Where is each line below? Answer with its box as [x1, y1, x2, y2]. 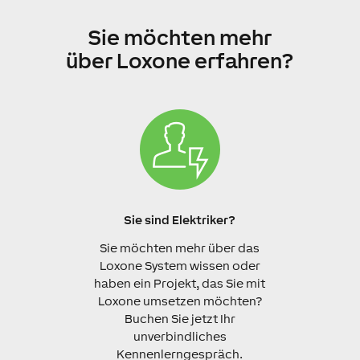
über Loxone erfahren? [66, 47, 294, 73]
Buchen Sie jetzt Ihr [124, 311, 235, 325]
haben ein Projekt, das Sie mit [94, 276, 266, 290]
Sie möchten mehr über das [100, 240, 260, 255]
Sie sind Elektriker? [124, 212, 236, 227]
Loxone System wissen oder [99, 258, 260, 272]
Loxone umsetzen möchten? [97, 293, 262, 308]
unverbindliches [133, 329, 227, 343]
